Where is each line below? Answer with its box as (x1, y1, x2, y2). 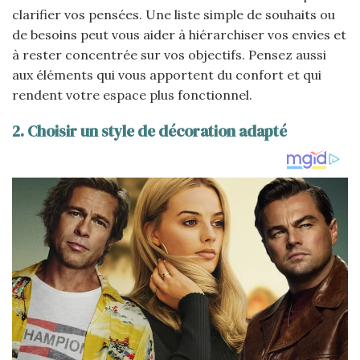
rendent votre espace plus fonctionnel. (12, 86, 252, 103)
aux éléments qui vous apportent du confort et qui (12, 66, 321, 83)
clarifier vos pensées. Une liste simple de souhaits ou (12, 6, 335, 22)
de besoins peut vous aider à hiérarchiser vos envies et (12, 26, 346, 43)
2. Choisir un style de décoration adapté (12, 121, 287, 142)
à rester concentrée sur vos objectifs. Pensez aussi (12, 46, 326, 63)
